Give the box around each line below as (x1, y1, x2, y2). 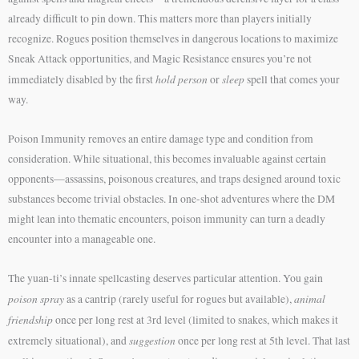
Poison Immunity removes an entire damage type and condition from (8, 131, 313, 146)
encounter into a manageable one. (8, 231, 155, 246)
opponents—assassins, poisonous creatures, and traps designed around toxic (8, 171, 341, 186)
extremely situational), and (8, 333, 129, 348)
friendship (8, 311, 53, 327)
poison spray (8, 290, 64, 306)
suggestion (129, 332, 175, 348)
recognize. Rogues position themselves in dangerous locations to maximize (8, 30, 338, 46)
